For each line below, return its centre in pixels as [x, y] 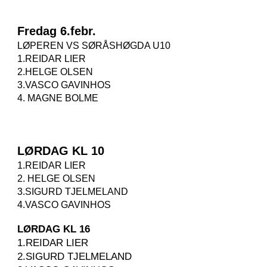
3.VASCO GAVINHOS [66, 85]
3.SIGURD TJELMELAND [74, 192]
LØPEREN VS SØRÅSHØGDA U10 [94, 46]
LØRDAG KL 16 [54, 229]
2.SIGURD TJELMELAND [76, 256]
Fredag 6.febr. [57, 31]
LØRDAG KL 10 [61, 151]
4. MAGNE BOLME [58, 98]
